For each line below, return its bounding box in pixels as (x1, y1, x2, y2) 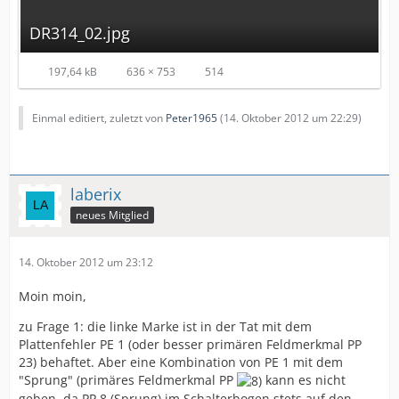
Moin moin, (19, 288, 86, 305)
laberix (70, 183, 121, 205)
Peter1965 (166, 110, 217, 126)
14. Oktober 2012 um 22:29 (224, 110, 358, 126)
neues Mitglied (76, 207, 149, 223)
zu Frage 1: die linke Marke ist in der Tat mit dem (19, 318, 312, 335)
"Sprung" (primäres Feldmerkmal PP (19, 371, 237, 388)
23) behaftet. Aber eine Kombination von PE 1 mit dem (19, 354, 343, 370)
